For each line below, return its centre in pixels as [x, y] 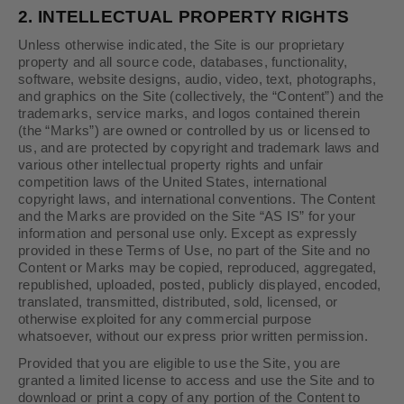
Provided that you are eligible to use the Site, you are [179, 363]
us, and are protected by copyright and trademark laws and [198, 148]
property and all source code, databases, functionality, [183, 62]
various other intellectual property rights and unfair [171, 165]
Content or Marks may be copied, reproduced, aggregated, [197, 268]
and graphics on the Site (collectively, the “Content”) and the [201, 96]
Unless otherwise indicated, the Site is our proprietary [182, 45]
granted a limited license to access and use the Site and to [197, 381]
